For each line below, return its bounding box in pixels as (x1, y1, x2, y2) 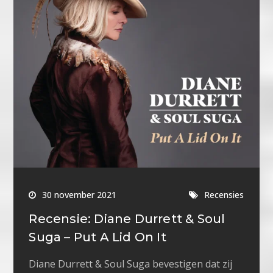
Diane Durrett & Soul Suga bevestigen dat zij (29, 257, 233, 271)
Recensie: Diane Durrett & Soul (29, 211, 225, 226)
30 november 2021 (42, 188, 117, 200)
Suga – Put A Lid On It (29, 229, 166, 244)
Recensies (204, 188, 244, 200)
